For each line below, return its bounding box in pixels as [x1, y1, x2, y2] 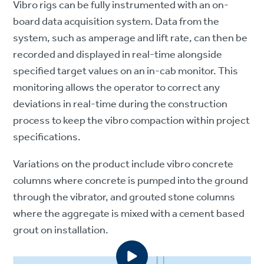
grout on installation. [13, 220, 109, 240]
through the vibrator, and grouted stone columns [13, 187, 236, 207]
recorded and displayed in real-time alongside [13, 44, 223, 65]
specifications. [13, 127, 81, 147]
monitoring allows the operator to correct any [13, 77, 220, 98]
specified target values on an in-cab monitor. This [13, 61, 239, 81]
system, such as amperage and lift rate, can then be [13, 28, 248, 48]
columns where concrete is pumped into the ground [13, 170, 249, 191]
